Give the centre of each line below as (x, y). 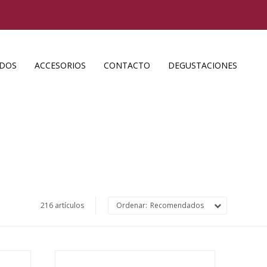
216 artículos (62, 205)
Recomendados (177, 205)
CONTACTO (127, 65)
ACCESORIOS (60, 65)
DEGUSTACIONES (203, 65)
